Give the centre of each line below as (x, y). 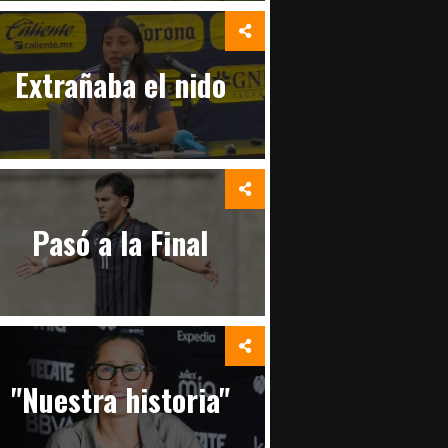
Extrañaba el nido (120, 85)
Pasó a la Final (120, 242)
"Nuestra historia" (120, 399)
